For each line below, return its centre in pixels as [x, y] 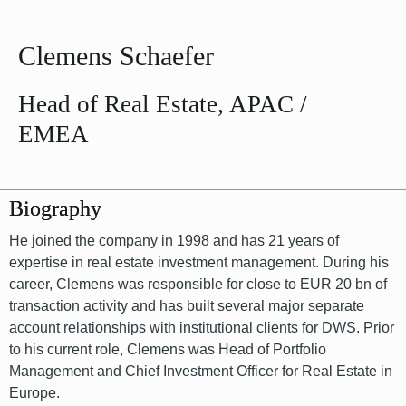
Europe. [34, 393]
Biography [55, 208]
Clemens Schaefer [116, 56]
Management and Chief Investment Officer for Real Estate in [201, 371]
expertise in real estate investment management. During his [199, 262]
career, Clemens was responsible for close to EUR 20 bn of [198, 284]
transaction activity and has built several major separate [187, 306]
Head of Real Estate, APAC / [163, 104]
